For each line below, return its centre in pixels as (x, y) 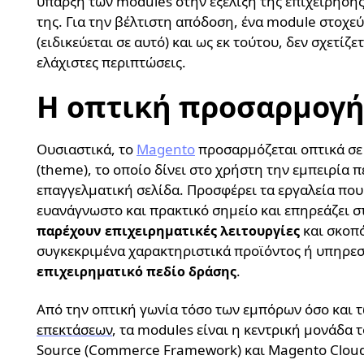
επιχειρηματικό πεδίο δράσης (136, 272)
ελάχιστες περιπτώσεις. (111, 63)
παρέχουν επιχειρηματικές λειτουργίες (168, 231)
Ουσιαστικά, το (87, 149)
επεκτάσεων (74, 330)
